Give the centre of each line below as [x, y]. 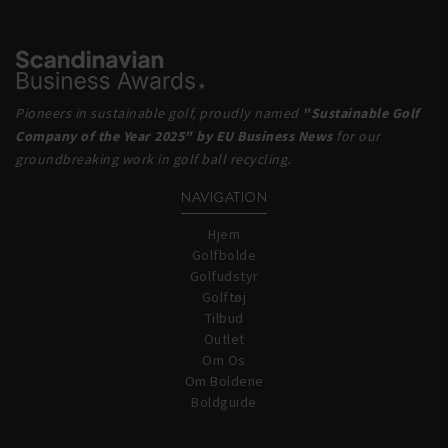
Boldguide [224, 402]
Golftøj [224, 297]
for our [356, 136]
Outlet [224, 339]
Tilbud [224, 318]
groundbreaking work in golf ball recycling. [153, 159]
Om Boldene [224, 381]
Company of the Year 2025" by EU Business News [174, 136]
